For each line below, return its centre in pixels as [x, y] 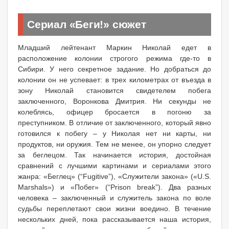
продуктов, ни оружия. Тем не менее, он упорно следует [114, 144]
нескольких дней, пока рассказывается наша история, [114, 219]
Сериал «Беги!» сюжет [87, 24]
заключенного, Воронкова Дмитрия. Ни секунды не [114, 101]
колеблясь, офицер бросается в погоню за [114, 112]
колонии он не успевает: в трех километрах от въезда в [114, 79]
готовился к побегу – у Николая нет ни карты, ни [114, 133]
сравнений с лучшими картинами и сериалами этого [114, 165]
